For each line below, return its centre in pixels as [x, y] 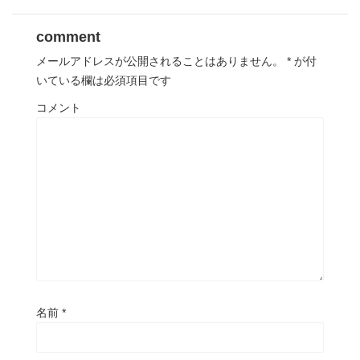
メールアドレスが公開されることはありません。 [160, 61]
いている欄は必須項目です [104, 81]
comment [68, 37]
